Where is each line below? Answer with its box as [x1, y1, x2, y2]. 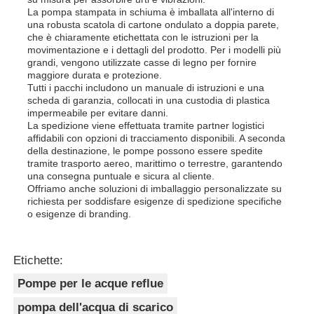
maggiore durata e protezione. [27, 69, 163, 81]
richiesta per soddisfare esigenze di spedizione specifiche [27, 195, 282, 207]
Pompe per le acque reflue [18, 276, 164, 290]
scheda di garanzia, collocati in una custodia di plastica [27, 94, 271, 106]
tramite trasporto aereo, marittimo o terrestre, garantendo [27, 157, 283, 169]
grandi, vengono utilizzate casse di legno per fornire [27, 56, 257, 68]
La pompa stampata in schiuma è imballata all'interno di [27, 6, 275, 18]
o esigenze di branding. [27, 207, 132, 219]
